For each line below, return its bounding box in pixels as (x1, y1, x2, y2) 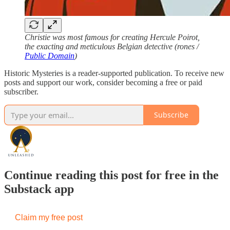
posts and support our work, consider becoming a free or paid (4, 78, 202, 87)
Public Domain (25, 51, 74, 60)
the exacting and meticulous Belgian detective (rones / (25, 42, 199, 51)
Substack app (4, 182, 74, 196)
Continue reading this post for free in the (4, 168, 219, 182)
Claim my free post (15, 213, 83, 222)
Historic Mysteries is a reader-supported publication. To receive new (4, 68, 224, 78)
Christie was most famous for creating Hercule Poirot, (25, 32, 200, 42)
